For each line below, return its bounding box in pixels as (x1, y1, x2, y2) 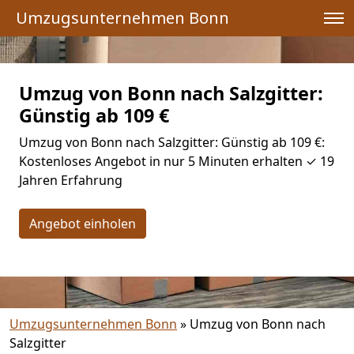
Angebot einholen (29, 215, 136, 232)
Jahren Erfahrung (19, 171, 122, 189)
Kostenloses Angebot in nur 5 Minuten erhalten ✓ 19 (19, 153, 334, 170)
